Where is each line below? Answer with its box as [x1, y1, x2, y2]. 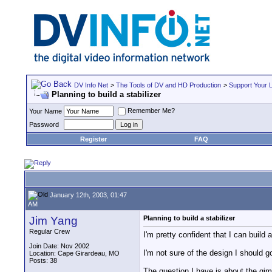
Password [29, 121, 59, 128]
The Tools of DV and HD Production [116, 81, 221, 89]
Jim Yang [29, 214, 78, 227]
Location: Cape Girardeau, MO [29, 250, 120, 257]
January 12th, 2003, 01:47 [48, 191, 127, 199]
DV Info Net [74, 81, 108, 89]
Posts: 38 [29, 257, 57, 264]
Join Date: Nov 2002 [29, 242, 89, 250]
